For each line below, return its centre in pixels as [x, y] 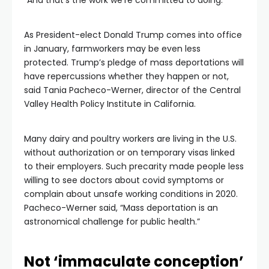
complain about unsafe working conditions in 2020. [131, 194]
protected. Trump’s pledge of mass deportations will [134, 62]
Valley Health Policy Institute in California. [110, 104]
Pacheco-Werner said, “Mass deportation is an [121, 208]
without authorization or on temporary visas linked [129, 153]
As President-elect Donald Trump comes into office [133, 35]
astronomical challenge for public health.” [112, 222]
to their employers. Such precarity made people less [134, 166]
